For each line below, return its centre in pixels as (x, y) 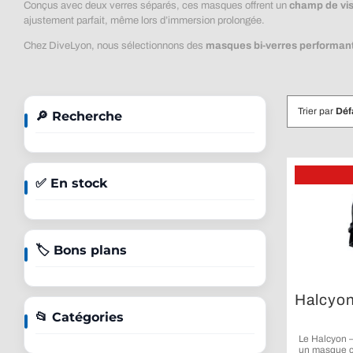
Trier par (316, 111)
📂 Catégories (79, 317)
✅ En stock (71, 183)
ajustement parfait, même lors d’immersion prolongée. (144, 20)
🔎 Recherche (78, 116)
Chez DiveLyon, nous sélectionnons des (114, 45)
